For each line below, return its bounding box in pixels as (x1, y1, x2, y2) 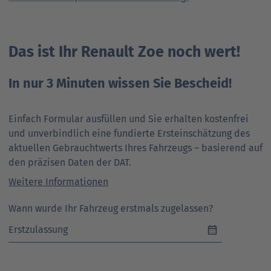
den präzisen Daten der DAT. (8, 156, 131, 168)
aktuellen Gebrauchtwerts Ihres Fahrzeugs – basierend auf (8, 142, 263, 154)
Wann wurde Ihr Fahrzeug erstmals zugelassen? (8, 202, 213, 214)
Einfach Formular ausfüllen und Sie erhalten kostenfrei (8, 113, 249, 125)
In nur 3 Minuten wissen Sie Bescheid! (8, 75, 232, 91)
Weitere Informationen (8, 175, 108, 188)
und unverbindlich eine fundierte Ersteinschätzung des (8, 127, 250, 139)
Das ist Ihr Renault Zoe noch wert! (8, 42, 240, 61)
